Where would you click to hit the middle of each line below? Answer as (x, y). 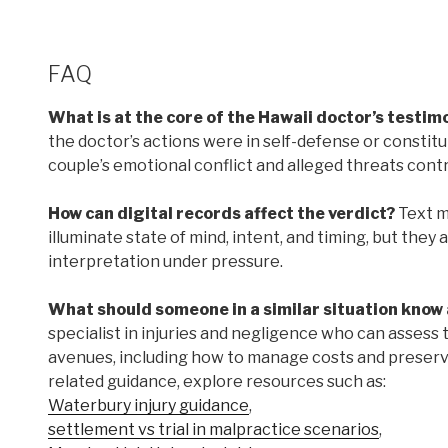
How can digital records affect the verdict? (221, 213)
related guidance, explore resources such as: (217, 381)
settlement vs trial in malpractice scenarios (213, 429)
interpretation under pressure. (165, 261)
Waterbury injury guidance (148, 405)
